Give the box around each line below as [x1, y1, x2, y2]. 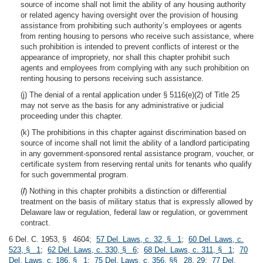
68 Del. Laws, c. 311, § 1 [144, 245, 232, 254]
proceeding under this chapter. [21, 112, 123, 120]
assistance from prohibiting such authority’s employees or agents [21, 21, 242, 30]
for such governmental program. [21, 170, 129, 179]
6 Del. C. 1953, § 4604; [9, 235, 96, 244]
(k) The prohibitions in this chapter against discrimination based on [21, 128, 246, 137]
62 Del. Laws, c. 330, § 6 [48, 245, 137, 254]
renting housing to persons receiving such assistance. [21, 74, 204, 83]
